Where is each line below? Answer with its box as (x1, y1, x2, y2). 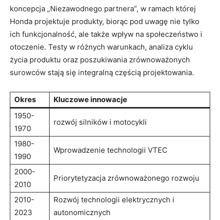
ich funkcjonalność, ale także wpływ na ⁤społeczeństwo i (10, 29, 202, 39)
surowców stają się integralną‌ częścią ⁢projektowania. (10, 68, 194, 78)
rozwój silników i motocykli (54, 117, 147, 127)
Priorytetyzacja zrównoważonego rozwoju (54, 173, 199, 183)
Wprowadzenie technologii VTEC (54, 145, 167, 155)
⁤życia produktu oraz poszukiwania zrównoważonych (10, 55, 190, 65)
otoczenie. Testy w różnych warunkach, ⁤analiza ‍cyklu (10, 42, 193, 52)
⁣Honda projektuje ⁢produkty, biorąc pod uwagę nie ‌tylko (10, 17, 199, 27)
